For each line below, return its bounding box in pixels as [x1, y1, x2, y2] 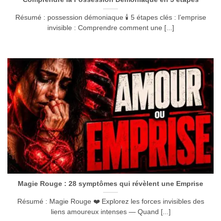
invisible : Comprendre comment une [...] [47, 24, 174, 32]
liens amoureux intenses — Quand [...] [50, 208, 171, 216]
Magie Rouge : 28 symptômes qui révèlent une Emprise [18, 180, 203, 188]
